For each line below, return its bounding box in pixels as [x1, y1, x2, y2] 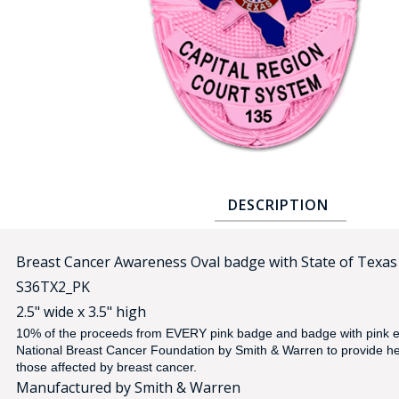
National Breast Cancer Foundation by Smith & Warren [16, 343, 327, 357]
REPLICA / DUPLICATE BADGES [53, 111, 237, 128]
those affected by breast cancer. [16, 360, 200, 374]
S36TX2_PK [16, 277, 90, 297]
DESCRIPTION [228, 195, 330, 215]
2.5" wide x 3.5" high [16, 302, 146, 322]
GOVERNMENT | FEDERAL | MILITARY [53, 74, 281, 91]
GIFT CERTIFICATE [53, 149, 161, 166]
